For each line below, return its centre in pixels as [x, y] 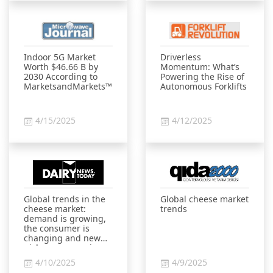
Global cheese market [204, 199]
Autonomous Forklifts [204, 86]
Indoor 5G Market [60, 57]
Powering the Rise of [202, 76]
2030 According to [61, 76]
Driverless [181, 57]
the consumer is [57, 228]
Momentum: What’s [200, 67]
